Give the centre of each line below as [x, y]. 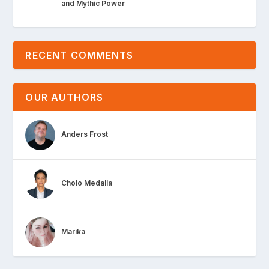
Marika [74, 232]
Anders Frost [85, 134]
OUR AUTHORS [65, 97]
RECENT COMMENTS [80, 55]
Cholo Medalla [87, 183]
